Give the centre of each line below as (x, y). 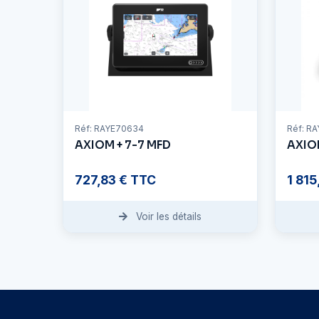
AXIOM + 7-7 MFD (123, 145)
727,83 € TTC (115, 180)
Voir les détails (167, 217)
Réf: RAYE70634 (109, 129)
